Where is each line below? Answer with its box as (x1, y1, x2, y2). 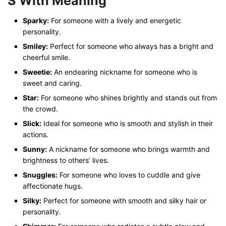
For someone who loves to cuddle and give (58, 171, 200, 180)
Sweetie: (23, 68, 52, 77)
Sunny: (23, 145, 47, 154)
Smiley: (23, 42, 48, 51)
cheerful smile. (23, 53, 70, 62)
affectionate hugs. (23, 182, 83, 191)
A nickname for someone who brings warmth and (47, 145, 210, 154)
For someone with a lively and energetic (49, 16, 181, 25)
